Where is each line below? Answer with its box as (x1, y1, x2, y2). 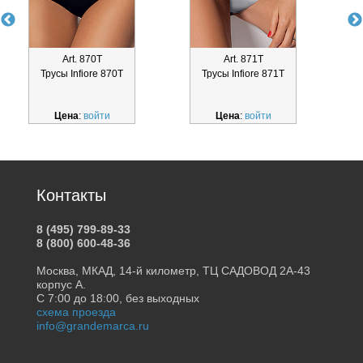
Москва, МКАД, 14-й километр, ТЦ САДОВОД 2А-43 (36, 264, 310, 278)
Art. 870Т (62, 53, 102, 65)
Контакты (36, 186, 106, 205)
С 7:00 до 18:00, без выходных (36, 292, 199, 305)
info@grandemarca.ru (36, 319, 149, 333)
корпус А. (36, 278, 86, 292)
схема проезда (36, 305, 116, 319)
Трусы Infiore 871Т (202, 67, 284, 79)
